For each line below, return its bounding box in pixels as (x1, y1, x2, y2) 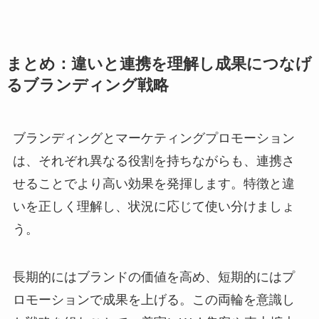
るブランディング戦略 (6, 76, 169, 94)
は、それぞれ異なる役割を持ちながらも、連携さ (12, 153, 295, 168)
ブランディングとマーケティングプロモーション (12, 130, 295, 145)
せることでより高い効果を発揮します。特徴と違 (12, 176, 295, 191)
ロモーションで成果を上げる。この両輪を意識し (12, 293, 295, 308)
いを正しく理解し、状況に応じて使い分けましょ (12, 199, 295, 214)
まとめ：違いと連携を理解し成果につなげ (6, 55, 312, 73)
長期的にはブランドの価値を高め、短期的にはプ (12, 270, 295, 285)
